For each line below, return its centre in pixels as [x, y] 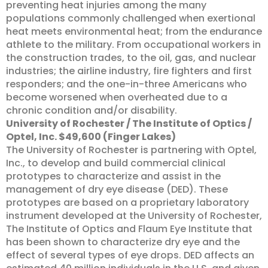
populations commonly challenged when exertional [131, 18]
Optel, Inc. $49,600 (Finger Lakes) [91, 137]
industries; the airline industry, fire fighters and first [129, 71]
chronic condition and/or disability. [92, 110]
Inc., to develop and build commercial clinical [116, 163]
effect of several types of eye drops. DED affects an [130, 255]
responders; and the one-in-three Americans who [127, 84]
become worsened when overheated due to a [117, 97]
